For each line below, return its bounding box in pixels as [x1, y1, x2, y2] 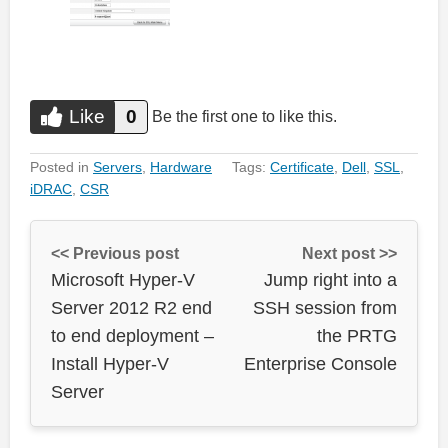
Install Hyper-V [51, 353, 169, 374]
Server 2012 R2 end [51, 297, 212, 318]
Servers [93, 158, 142, 175]
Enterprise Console [244, 353, 397, 374]
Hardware [150, 158, 212, 175]
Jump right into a [264, 269, 397, 290]
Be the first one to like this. [152, 107, 337, 125]
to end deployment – [51, 325, 214, 346]
